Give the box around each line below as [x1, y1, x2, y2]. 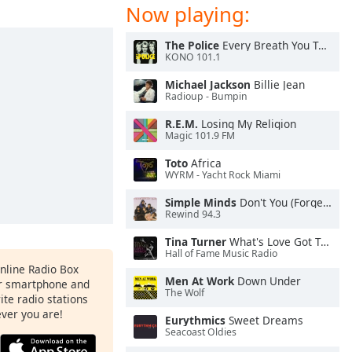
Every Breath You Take [219, 38, 318, 53]
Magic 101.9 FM [165, 129, 235, 143]
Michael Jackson [165, 77, 251, 92]
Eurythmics [165, 313, 225, 328]
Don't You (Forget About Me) [236, 195, 323, 210]
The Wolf [165, 286, 204, 300]
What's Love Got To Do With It [226, 234, 321, 249]
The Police [165, 38, 219, 53]
